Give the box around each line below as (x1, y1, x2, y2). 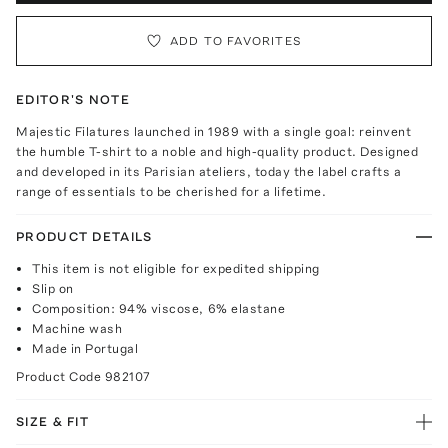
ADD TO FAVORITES (169, 33, 303, 48)
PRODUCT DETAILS (16, 228, 153, 244)
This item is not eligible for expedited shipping (32, 260, 320, 276)
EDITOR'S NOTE (16, 91, 130, 107)
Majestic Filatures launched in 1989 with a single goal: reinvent (16, 123, 412, 139)
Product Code (16, 368, 105, 384)
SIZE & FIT (16, 413, 89, 429)
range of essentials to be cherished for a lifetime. (16, 183, 327, 199)
